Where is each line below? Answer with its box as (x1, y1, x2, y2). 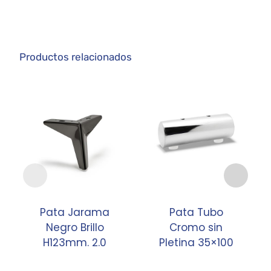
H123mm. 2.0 (43, 235, 107, 250)
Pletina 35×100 (158, 235, 233, 250)
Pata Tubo (169, 205, 223, 220)
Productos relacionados (19, 51, 132, 64)
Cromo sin (169, 220, 223, 235)
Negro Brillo (45, 220, 104, 235)
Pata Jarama (40, 205, 110, 220)
